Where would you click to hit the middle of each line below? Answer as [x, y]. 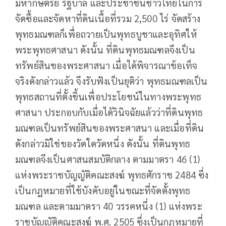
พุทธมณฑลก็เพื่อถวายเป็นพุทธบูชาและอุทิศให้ [106, 34]
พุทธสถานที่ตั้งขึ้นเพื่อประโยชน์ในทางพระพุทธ [108, 97]
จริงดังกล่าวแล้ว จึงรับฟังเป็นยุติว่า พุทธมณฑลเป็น [111, 81]
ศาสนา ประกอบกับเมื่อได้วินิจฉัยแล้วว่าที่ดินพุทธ [109, 112]
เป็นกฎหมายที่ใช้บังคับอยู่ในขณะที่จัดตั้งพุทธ [103, 190]
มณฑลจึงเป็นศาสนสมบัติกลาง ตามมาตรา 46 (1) [108, 159]
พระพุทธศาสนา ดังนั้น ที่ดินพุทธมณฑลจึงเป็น [105, 50]
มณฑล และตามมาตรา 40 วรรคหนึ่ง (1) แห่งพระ [109, 206]
